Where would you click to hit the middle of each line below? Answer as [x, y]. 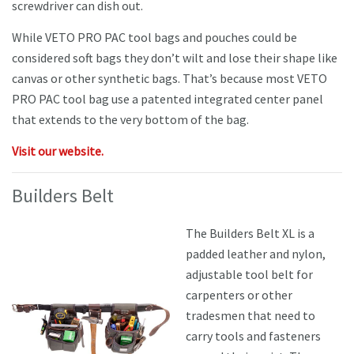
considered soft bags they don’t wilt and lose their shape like [175, 58]
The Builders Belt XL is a [250, 233]
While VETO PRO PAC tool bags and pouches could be [154, 38]
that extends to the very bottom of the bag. [130, 120]
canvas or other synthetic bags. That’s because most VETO [169, 79]
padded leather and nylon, [256, 254]
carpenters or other [239, 295]
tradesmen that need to [250, 316]
